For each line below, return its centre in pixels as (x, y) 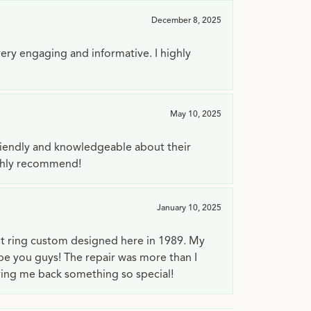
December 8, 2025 (186, 20)
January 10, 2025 (189, 208)
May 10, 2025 (196, 114)
